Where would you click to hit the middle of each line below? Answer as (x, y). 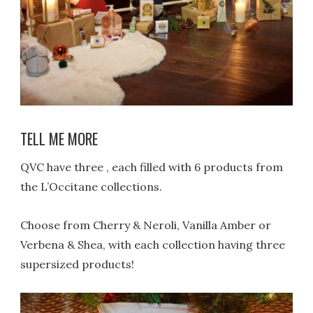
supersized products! (78, 264)
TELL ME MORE (59, 139)
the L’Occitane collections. (92, 186)
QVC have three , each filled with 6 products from (152, 167)
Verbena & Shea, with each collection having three (153, 245)
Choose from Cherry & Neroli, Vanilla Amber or (146, 225)
